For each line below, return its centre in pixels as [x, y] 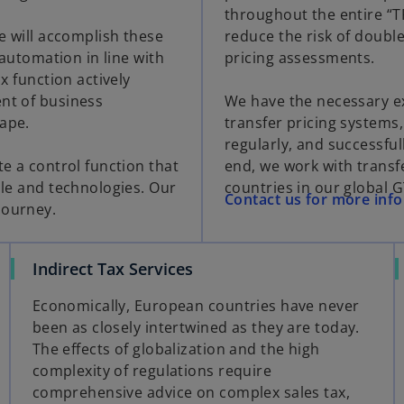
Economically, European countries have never [196, 306]
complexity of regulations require [152, 371]
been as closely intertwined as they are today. [196, 328]
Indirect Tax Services [112, 269]
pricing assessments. [300, 58]
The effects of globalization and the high [176, 349]
